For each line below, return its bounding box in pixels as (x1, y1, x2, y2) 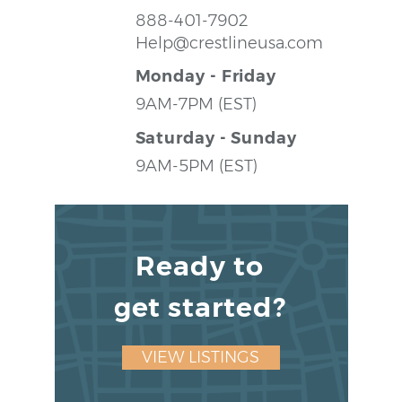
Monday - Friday (135, 66, 277, 86)
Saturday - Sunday (135, 128, 297, 148)
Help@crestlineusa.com (135, 33, 323, 53)
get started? (113, 291, 286, 324)
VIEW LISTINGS (142, 347, 260, 367)
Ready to (135, 249, 264, 283)
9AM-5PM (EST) (135, 156, 258, 176)
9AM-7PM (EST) (135, 94, 257, 114)
